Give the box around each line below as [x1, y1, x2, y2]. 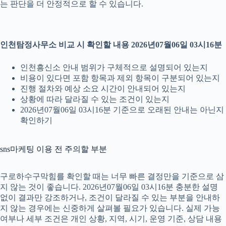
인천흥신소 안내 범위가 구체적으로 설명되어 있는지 [20, 63, 208, 72]
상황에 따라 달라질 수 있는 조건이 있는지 [20, 95, 169, 104]
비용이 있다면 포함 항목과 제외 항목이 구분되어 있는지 [20, 74, 220, 83]
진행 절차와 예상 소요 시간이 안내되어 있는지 [20, 84, 186, 93]
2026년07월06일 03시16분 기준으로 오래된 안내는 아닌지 [20, 105, 224, 115]
